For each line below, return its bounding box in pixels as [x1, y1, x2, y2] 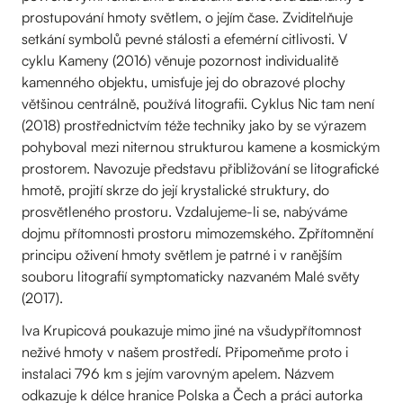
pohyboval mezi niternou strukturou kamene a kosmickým [22, 138, 380, 156]
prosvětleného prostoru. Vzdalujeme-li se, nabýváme [22, 202, 347, 220]
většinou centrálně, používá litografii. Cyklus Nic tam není [22, 94, 374, 112]
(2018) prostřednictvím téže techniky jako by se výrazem [22, 116, 366, 134]
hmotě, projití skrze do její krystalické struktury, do [22, 181, 329, 199]
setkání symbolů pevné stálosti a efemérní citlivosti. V [22, 30, 347, 48]
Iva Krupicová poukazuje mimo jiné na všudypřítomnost [22, 321, 362, 339]
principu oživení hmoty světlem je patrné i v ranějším [22, 246, 342, 264]
